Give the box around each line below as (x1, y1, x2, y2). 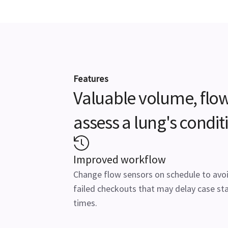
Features (73, 73, 108, 84)
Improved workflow (73, 152, 166, 166)
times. (73, 197, 97, 209)
